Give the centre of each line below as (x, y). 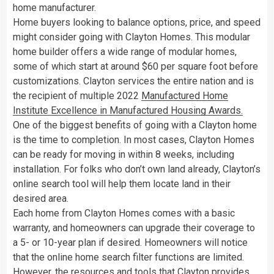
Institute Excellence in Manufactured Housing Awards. (128, 110)
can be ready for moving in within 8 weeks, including (124, 154)
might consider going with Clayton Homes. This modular (131, 37)
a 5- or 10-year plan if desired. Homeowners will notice (130, 242)
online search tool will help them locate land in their (122, 183)
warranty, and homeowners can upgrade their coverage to (134, 228)
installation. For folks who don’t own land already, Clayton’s (137, 169)
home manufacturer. (54, 7)
